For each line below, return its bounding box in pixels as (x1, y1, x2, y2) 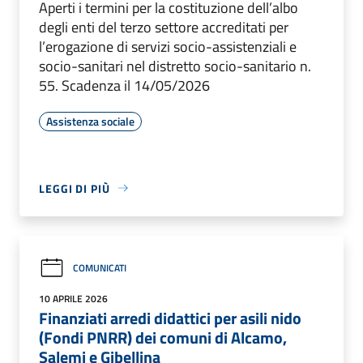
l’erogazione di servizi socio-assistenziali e (39, 35, 297, 58)
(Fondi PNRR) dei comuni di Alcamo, (39, 324, 287, 350)
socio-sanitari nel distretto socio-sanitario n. (39, 54, 311, 77)
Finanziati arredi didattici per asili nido (39, 305, 301, 331)
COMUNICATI (73, 260, 126, 276)
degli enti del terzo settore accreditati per (39, 15, 288, 38)
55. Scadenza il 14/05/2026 (39, 74, 210, 96)
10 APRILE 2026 (39, 290, 108, 306)
